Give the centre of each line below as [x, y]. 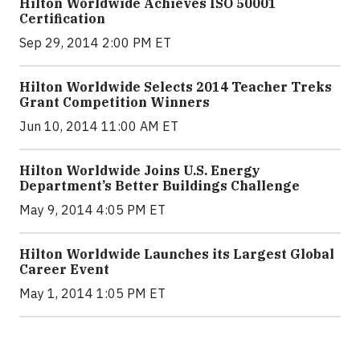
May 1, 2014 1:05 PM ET [92, 293]
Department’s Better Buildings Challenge [160, 186]
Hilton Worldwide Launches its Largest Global [177, 254]
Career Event [64, 269]
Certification [62, 18]
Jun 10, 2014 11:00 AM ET [99, 126]
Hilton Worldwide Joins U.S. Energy [140, 170]
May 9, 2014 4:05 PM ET [92, 210]
